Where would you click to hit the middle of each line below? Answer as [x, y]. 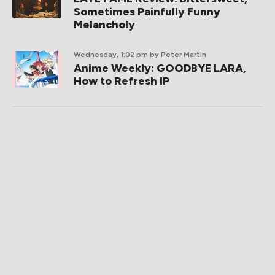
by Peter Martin [178, 55]
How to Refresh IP [122, 81]
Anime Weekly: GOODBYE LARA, [160, 68]
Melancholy [104, 25]
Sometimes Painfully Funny [147, 12]
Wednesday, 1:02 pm [111, 55]
